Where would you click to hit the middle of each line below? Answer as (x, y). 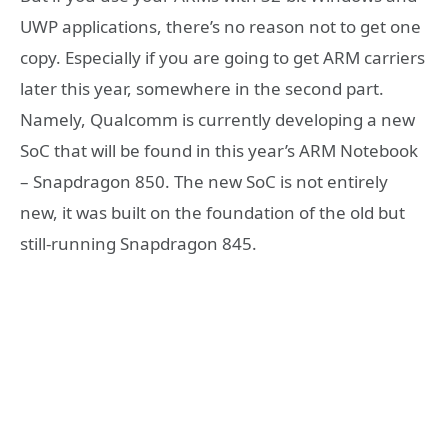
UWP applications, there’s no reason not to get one (220, 26)
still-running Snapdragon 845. (138, 243)
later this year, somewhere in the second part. (202, 88)
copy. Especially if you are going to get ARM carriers (222, 57)
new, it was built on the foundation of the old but (212, 212)
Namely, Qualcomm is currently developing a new (217, 119)
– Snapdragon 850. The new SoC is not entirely (204, 181)
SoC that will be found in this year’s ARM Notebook (219, 150)
